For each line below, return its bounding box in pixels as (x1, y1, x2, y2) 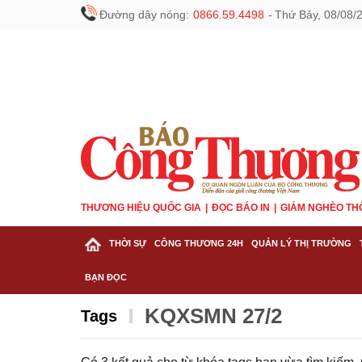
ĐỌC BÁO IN (212, 202, 270, 213)
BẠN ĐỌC (85, 272, 127, 282)
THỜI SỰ (109, 238, 146, 248)
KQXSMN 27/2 (145, 304, 282, 328)
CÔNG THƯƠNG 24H (154, 238, 243, 248)
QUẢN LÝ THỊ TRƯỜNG (251, 238, 351, 248)
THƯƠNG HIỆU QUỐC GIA (81, 202, 201, 213)
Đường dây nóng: (99, 8, 189, 21)
